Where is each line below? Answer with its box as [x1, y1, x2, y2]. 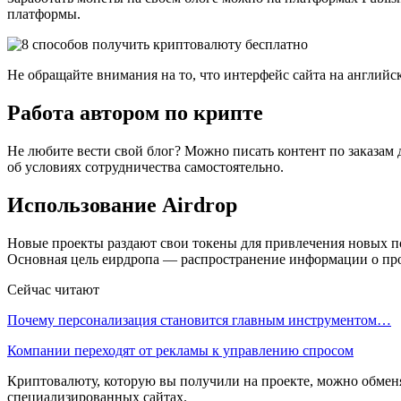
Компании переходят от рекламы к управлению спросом [7, 343, 354, 359]
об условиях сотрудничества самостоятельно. [7, 159, 284, 175]
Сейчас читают [7, 282, 99, 298]
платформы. [7, 6, 81, 22]
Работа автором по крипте [7, 101, 263, 125]
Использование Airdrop [7, 193, 237, 218]
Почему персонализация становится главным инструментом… [7, 312, 391, 328]
